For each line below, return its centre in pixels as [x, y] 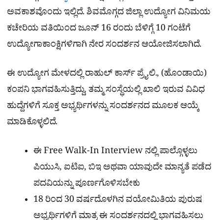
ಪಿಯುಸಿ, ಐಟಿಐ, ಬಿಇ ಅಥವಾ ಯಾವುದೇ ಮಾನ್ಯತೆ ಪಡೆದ [122, 169]
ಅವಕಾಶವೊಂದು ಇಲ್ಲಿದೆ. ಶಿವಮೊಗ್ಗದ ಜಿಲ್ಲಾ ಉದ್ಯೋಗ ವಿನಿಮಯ [109, 13]
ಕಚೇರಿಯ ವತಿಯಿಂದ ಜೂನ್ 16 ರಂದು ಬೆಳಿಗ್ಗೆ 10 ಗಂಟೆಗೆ [99, 29]
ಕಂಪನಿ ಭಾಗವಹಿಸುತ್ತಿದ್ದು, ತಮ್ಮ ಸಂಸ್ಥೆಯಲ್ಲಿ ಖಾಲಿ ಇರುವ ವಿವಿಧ [106, 91]
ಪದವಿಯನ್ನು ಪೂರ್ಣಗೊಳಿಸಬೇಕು [87, 185]
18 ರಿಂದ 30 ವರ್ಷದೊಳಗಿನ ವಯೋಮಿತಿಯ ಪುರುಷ [118, 201]
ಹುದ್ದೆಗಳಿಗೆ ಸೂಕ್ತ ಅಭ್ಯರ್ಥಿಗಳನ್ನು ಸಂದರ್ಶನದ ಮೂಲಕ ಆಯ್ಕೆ [103, 108]
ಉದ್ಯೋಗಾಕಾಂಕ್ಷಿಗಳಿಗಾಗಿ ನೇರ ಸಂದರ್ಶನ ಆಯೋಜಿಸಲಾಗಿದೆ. [104, 46]
